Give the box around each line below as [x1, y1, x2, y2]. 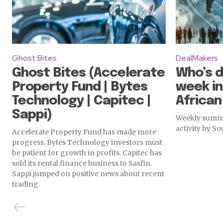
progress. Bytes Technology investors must [12, 138, 162, 147]
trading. [12, 180, 40, 189]
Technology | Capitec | [12, 94, 151, 108]
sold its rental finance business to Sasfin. [12, 159, 152, 168]
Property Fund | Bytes [12, 80, 147, 94]
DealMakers [176, 53, 218, 64]
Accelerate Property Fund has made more [12, 127, 156, 137]
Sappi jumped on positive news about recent [12, 169, 164, 179]
